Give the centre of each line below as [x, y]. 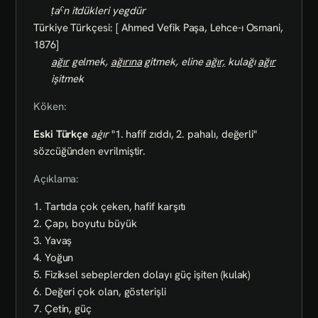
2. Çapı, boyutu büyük [85, 223]
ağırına [126, 61]
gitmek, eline [174, 61]
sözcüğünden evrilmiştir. [90, 151]
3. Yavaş [53, 240]
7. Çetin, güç [63, 308]
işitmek [67, 78]
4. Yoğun [54, 257]
